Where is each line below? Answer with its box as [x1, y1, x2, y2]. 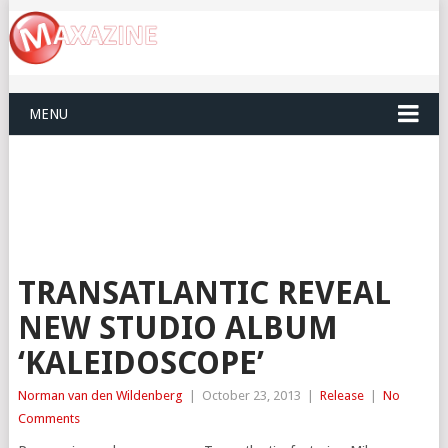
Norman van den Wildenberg [17, 388, 183, 404]
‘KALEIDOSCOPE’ [17, 344, 264, 383]
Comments [17, 411, 80, 427]
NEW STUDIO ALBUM [17, 309, 338, 348]
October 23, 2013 [201, 388, 301, 404]
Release [319, 388, 364, 404]
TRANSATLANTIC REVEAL [17, 274, 391, 313]
